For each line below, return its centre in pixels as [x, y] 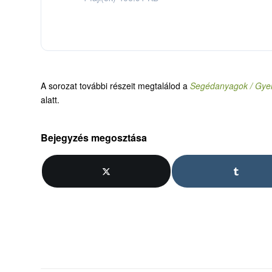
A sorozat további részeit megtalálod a [115, 86]
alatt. [50, 100]
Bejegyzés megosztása [94, 138]
